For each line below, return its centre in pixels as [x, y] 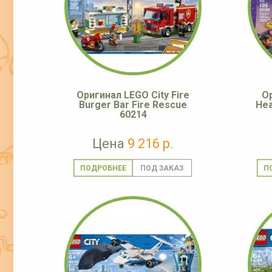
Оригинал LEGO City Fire [133, 95]
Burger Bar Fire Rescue [133, 105]
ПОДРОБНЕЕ [103, 168]
